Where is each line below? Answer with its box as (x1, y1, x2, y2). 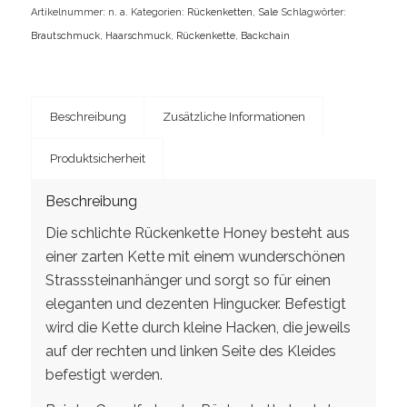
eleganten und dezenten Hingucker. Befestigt (45, 294, 346, 313)
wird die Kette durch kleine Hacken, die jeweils (45, 318, 351, 336)
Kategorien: (130, 6, 187, 19)
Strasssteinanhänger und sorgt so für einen (45, 271, 331, 289)
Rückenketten (186, 6, 253, 19)
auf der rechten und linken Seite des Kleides (45, 342, 336, 360)
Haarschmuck (104, 30, 171, 43)
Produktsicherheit (49, 152, 145, 166)
